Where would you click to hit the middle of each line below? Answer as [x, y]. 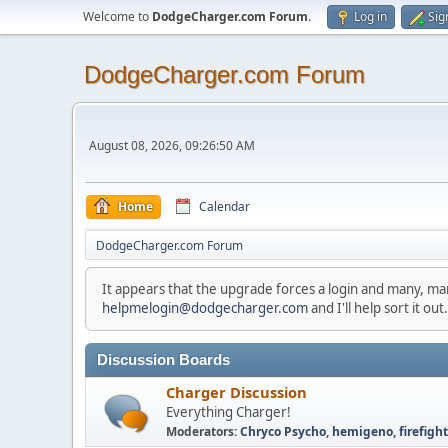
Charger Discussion [236, 392]
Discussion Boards [163, 360]
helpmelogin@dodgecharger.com [205, 308]
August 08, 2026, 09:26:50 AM [172, 145]
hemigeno [362, 431]
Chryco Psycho [283, 431]
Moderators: [203, 431]
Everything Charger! [228, 412]
